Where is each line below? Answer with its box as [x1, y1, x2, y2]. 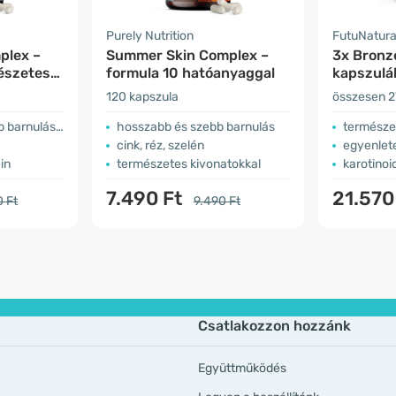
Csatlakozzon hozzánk [198, 317, 351, 334]
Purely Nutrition [106, 28, 194, 43]
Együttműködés [198, 361, 286, 376]
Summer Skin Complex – [106, 47, 269, 64]
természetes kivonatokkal [117, 156, 261, 171]
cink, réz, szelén [117, 138, 204, 153]
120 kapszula [106, 89, 179, 104]
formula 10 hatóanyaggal [106, 65, 275, 81]
